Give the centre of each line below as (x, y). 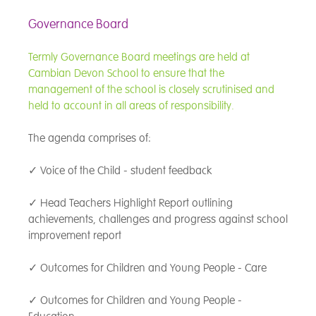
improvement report (75, 235)
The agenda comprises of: (90, 138)
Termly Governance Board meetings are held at (139, 57)
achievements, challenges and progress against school (158, 219)
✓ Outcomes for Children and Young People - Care (147, 268)
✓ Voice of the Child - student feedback (120, 170)
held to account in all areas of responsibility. (131, 105)
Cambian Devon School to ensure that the (126, 73)
